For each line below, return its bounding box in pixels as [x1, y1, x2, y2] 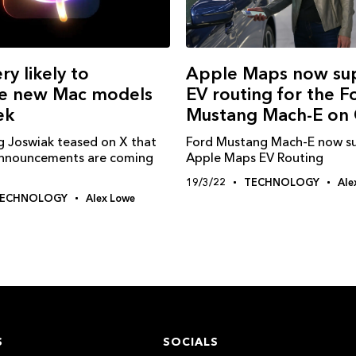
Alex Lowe [86, 192, 135, 205]
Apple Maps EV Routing [186, 149, 323, 166]
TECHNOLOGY [244, 176, 319, 189]
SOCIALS [162, 335, 219, 350]
